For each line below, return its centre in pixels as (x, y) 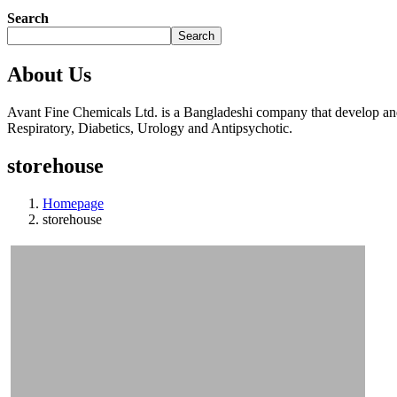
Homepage (73, 203)
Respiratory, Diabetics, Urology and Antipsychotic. (150, 128)
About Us (49, 74)
